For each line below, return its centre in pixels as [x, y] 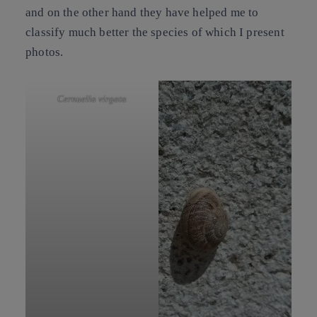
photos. [45, 52]
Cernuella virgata [92, 98]
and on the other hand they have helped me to [142, 13]
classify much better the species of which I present [155, 33]
